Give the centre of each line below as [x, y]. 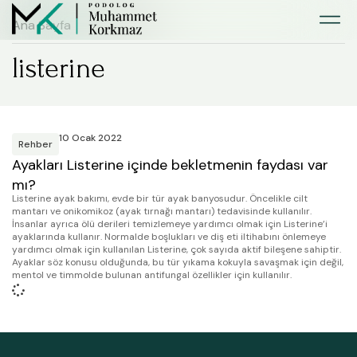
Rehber [35, 144]
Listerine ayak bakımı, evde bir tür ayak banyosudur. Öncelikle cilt [160, 199]
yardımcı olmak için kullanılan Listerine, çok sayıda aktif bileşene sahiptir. [177, 250]
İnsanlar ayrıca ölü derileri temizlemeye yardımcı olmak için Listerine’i [170, 224]
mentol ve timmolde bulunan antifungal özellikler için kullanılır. [152, 275]
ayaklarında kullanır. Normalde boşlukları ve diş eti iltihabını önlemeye [169, 237]
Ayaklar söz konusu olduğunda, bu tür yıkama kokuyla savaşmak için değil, [178, 263]
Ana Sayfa [41, 25]
